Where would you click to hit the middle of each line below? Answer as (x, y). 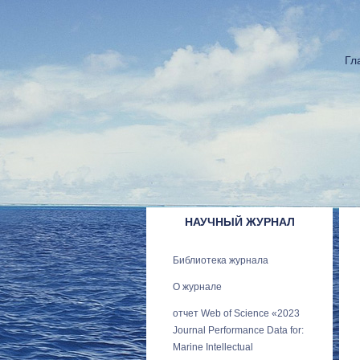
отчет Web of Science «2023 (236, 313)
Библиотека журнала (221, 260)
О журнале (197, 287)
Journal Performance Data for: (238, 330)
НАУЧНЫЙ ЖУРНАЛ (240, 222)
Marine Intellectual (213, 347)
